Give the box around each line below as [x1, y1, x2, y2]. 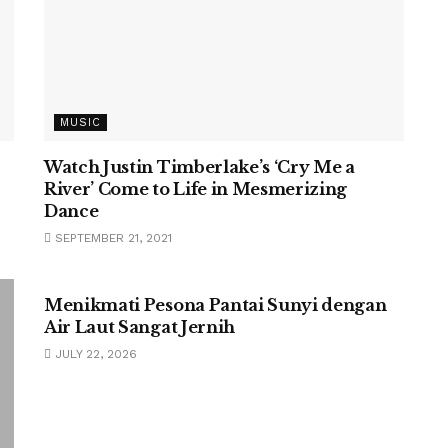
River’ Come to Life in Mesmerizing [44, 179, 348, 199]
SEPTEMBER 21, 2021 [51, 231, 172, 245]
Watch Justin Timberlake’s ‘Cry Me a [44, 157, 355, 177]
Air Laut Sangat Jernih [44, 317, 235, 337]
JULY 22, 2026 [51, 347, 137, 361]
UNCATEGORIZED [60, 254, 167, 267]
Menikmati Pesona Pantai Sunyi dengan [44, 295, 387, 315]
